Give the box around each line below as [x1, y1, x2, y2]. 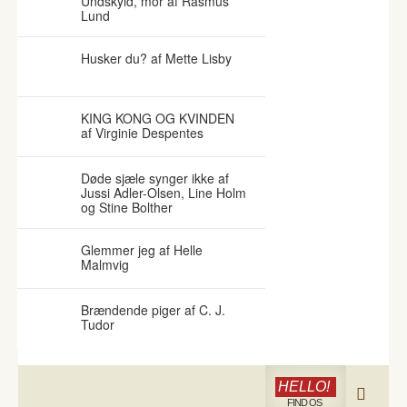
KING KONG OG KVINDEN [81, 108, 234, 127]
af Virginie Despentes [81, 123, 203, 142]
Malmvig [81, 254, 129, 273]
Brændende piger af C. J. [81, 300, 225, 319]
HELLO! [277, 378, 330, 394]
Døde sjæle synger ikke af [81, 168, 229, 187]
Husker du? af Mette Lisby [81, 48, 232, 67]
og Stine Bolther [81, 197, 173, 216]
